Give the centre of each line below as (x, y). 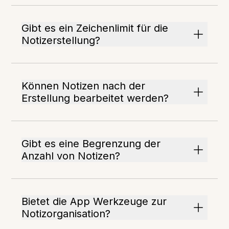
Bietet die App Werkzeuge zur (94, 202)
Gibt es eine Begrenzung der (91, 144)
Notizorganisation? (66, 214)
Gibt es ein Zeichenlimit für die (95, 28)
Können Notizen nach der (84, 86)
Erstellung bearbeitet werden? (95, 98)
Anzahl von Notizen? (71, 156)
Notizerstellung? (61, 41)
